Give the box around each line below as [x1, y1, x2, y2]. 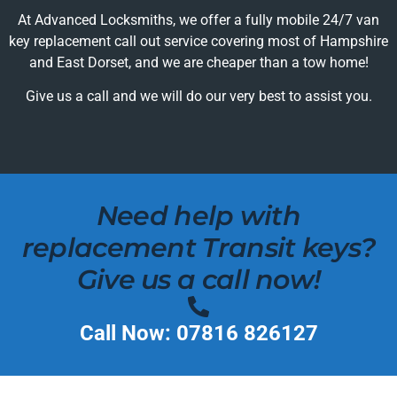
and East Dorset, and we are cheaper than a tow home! [28, 53, 369, 71]
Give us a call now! [76, 262, 321, 296]
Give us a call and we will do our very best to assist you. [25, 88, 372, 105]
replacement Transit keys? [21, 230, 376, 264]
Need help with [96, 198, 301, 232]
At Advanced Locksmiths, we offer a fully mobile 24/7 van [18, 11, 379, 28]
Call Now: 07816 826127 [79, 320, 318, 346]
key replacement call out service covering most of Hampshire [9, 32, 388, 50]
